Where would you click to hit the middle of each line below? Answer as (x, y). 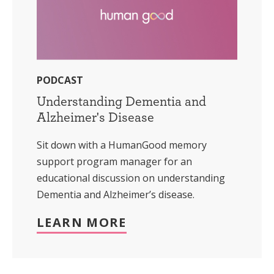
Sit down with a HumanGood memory (122, 145)
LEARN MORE (82, 223)
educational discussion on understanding (131, 178)
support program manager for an (114, 162)
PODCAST (60, 80)
